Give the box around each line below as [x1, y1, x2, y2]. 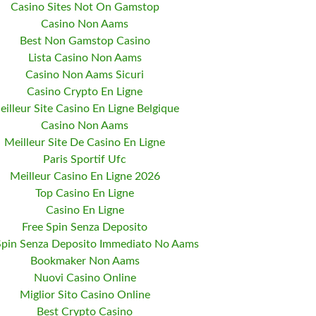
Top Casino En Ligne [35, 188, 134, 200]
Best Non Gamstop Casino [19, 35, 150, 47]
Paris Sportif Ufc [43, 154, 126, 166]
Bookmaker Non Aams [30, 255, 140, 267]
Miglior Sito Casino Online [19, 289, 150, 301]
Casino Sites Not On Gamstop [10, 1, 159, 13]
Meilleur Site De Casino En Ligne [4, 137, 165, 149]
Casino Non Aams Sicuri [25, 69, 144, 81]
